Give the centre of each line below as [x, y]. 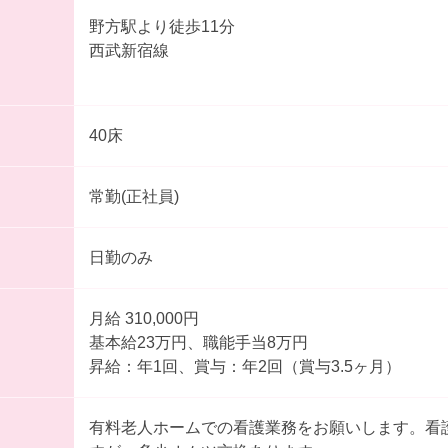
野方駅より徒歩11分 [161, 27]
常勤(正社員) [133, 197]
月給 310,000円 [163, 319]
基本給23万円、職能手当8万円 [198, 343]
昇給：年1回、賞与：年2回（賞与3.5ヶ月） [244, 367]
